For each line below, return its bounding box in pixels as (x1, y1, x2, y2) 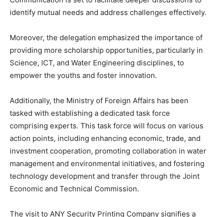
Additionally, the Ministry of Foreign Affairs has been (10, 96, 188, 106)
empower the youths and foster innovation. (10, 71, 157, 80)
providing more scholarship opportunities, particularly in (10, 46, 203, 55)
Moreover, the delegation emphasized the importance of (10, 33, 202, 43)
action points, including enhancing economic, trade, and (10, 134, 201, 143)
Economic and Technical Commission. (10, 184, 139, 194)
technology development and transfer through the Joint (10, 171, 200, 181)
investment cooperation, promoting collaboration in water (10, 146, 206, 156)
